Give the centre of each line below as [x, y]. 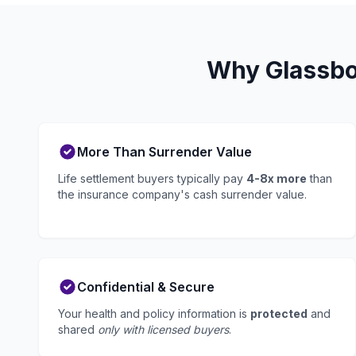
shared [78, 329]
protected [279, 313]
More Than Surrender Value [164, 152]
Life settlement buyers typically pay [152, 178]
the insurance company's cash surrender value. [182, 194]
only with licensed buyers [163, 329]
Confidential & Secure [146, 287]
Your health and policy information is [154, 313]
